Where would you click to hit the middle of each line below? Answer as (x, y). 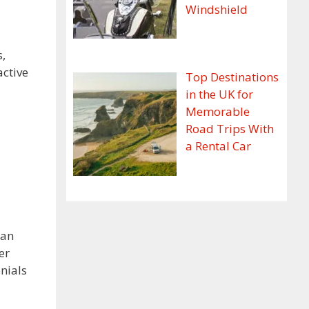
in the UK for (219, 94)
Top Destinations (232, 77)
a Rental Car (218, 146)
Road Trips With (229, 129)
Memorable (217, 112)
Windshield (216, 10)
